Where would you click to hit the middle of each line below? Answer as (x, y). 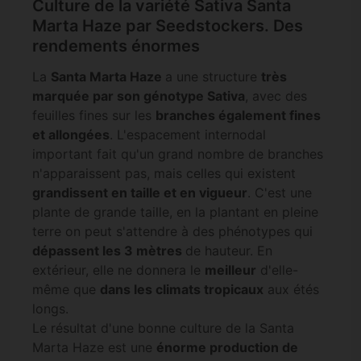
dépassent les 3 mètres (109, 251)
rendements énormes (116, 46)
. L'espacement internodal (188, 135)
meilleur (230, 270)
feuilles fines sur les (94, 116)
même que (66, 290)
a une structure (213, 77)
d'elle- (277, 270)
